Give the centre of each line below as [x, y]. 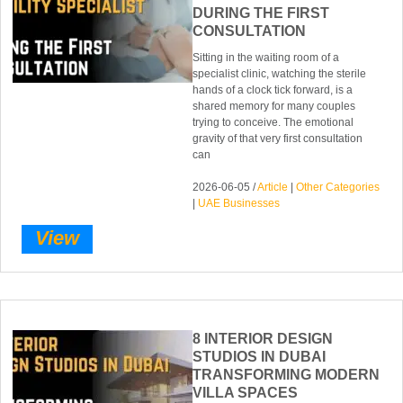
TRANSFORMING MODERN [287, 375]
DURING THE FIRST [261, 13]
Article [273, 187]
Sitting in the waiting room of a [266, 57]
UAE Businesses [239, 203]
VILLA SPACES [246, 393]
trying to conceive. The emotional [273, 122]
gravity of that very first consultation [278, 138]
